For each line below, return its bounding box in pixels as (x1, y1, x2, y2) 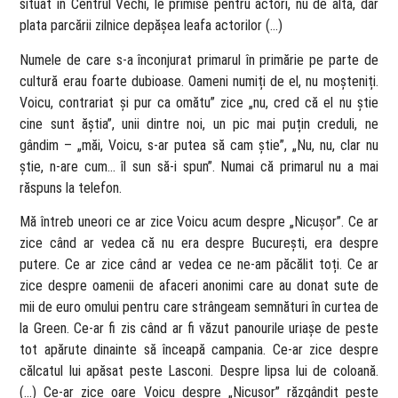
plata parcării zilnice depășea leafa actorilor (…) (20, 17, 283, 35)
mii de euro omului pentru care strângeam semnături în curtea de (20, 298, 378, 316)
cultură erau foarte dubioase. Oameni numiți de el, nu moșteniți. (20, 72, 378, 90)
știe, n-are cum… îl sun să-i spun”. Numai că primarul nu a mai (20, 157, 378, 175)
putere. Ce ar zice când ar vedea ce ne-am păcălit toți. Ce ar (20, 256, 378, 274)
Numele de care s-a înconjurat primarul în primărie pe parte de (20, 51, 378, 68)
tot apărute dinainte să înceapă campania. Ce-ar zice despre (20, 341, 378, 359)
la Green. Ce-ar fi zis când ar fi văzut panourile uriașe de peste (20, 320, 378, 338)
